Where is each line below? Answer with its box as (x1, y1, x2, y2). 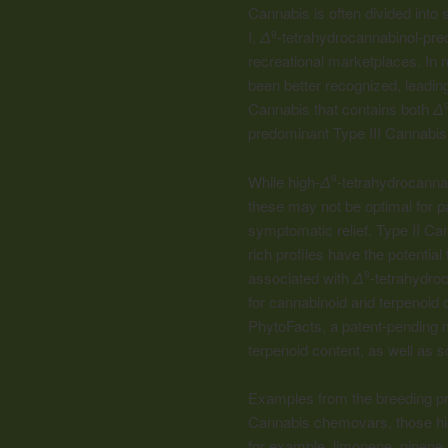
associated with (248, 266, 353, 288)
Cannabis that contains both (248, 98, 433, 120)
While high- (248, 170, 320, 192)
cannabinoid (269, 290, 347, 312)
